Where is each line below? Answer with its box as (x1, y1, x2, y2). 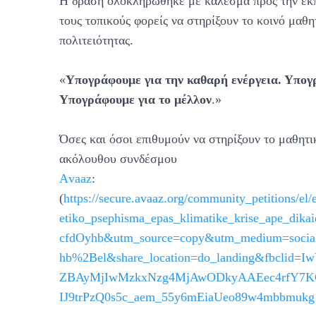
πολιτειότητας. (59, 32, 133, 47)
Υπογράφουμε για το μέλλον (59, 92, 212, 107)
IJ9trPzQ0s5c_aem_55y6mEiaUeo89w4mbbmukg (59, 289, 315, 304)
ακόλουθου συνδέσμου (59, 151, 177, 166)
